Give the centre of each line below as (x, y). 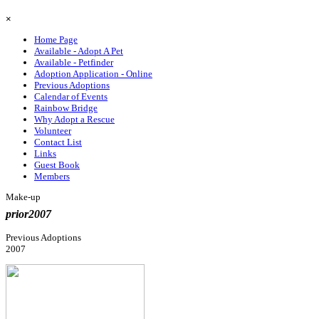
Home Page (56, 39)
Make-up (23, 197)
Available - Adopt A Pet (79, 51)
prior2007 (28, 214)
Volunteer (53, 130)
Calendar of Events (71, 96)
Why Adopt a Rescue (74, 119)
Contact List (58, 142)
